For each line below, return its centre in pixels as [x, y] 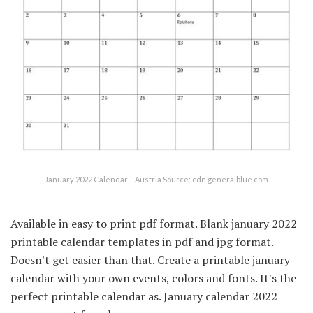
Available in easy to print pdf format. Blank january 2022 [154, 223]
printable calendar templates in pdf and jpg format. [142, 241]
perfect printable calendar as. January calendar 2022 [144, 296]
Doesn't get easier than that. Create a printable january [150, 260]
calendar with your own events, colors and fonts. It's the [153, 278]
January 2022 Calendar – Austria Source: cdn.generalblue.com [156, 179]
